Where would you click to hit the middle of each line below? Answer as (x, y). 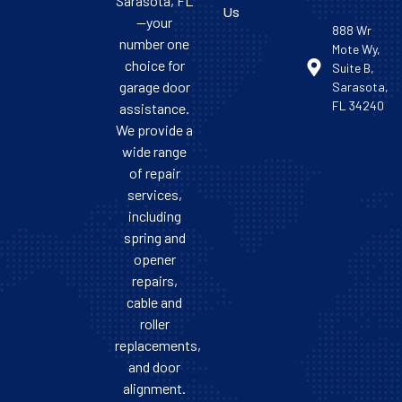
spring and (154, 237)
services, (154, 194)
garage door (154, 86)
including (154, 215)
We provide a (155, 129)
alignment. (155, 388)
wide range (155, 151)
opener (154, 258)
